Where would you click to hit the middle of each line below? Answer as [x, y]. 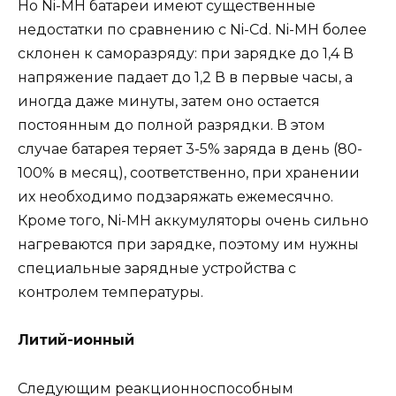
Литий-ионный [76, 340]
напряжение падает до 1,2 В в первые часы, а [185, 78]
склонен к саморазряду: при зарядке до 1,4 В [186, 54]
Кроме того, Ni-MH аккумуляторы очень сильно [193, 221]
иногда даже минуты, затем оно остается [169, 102]
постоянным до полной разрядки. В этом [171, 126]
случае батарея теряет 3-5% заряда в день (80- [190, 149]
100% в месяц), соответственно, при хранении [189, 173]
